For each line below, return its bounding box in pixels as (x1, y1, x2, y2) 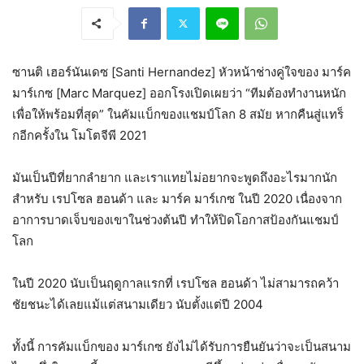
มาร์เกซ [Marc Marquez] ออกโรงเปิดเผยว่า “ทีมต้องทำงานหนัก (12, 84, 346, 101)
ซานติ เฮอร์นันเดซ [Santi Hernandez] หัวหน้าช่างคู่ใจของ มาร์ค (12, 63, 351, 80)
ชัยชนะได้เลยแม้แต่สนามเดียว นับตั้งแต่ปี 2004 (12, 296, 263, 312)
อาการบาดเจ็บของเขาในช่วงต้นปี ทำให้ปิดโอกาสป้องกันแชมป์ (12, 211, 339, 227)
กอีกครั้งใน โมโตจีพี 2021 (12, 127, 147, 143)
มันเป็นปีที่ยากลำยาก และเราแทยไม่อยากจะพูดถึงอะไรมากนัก (12, 169, 337, 185)
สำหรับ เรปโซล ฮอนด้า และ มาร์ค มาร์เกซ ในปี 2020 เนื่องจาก (12, 190, 342, 206)
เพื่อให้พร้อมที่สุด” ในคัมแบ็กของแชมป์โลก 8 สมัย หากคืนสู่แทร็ (12, 106, 344, 122)
